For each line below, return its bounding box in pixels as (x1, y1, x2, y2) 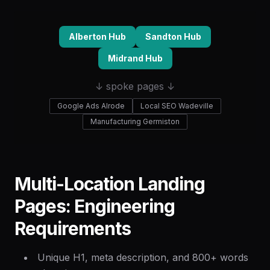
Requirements (14, 218, 131, 239)
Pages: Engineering (14, 195, 175, 217)
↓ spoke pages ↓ (95, 80, 175, 92)
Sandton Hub (145, 31, 201, 42)
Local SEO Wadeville (140, 101, 213, 110)
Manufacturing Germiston (90, 117, 180, 126)
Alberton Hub (69, 31, 126, 42)
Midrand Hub (107, 53, 163, 63)
